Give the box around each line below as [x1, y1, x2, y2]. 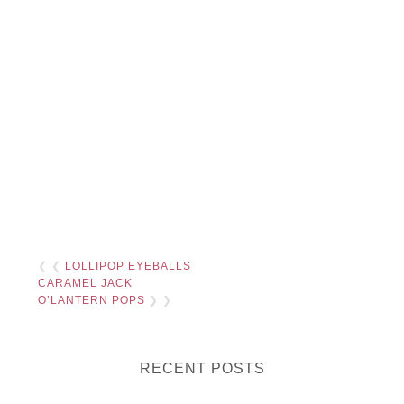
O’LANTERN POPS [38, 293, 146, 307]
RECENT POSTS [139, 360, 265, 376]
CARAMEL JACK [38, 276, 133, 289]
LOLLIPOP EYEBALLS [65, 259, 192, 272]
